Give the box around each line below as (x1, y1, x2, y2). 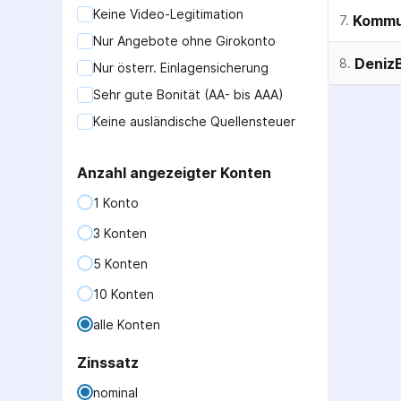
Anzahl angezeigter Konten (77, 164, 271, 182)
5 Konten (93, 255, 148, 271)
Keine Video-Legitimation (93, 6, 243, 21)
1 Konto (93, 194, 139, 210)
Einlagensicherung (157, 60, 269, 75)
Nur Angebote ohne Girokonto (93, 33, 276, 48)
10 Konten (93, 286, 154, 302)
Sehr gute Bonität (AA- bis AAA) (93, 87, 284, 102)
